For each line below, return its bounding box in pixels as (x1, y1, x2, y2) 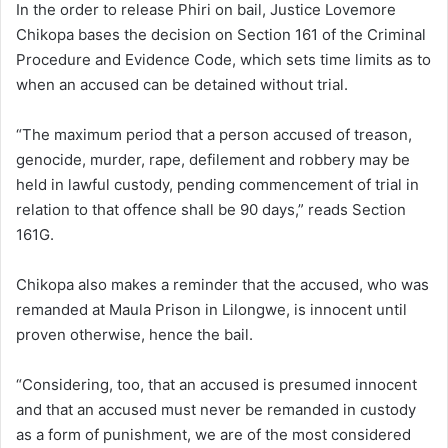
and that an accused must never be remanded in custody (16, 399, 416, 419)
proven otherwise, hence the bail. (16, 324, 253, 344)
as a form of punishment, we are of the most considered (16, 424, 411, 444)
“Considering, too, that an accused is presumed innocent (16, 374, 417, 394)
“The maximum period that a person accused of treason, (16, 124, 412, 144)
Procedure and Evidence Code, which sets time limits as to (16, 49, 431, 69)
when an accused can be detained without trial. (16, 74, 348, 94)
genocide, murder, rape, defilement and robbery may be (16, 149, 410, 169)
